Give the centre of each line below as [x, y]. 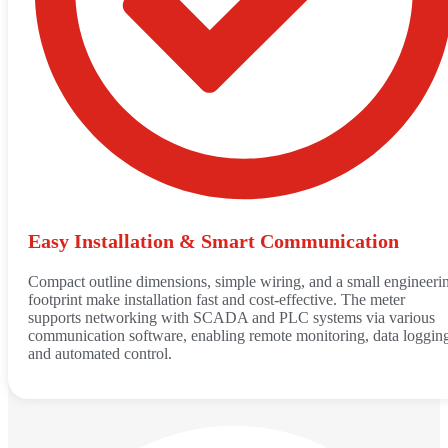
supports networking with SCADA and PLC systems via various [231, 317]
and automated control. [100, 353]
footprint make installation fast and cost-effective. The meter [216, 299]
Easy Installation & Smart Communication [213, 240]
